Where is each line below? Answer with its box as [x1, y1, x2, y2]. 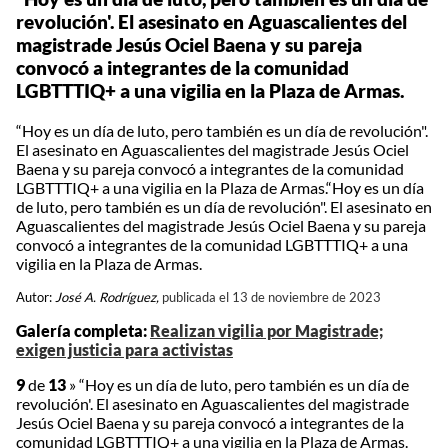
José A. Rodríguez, [55, 289, 159, 306]
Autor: [16, 289, 55, 306]
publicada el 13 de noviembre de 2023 [162, 289, 381, 306]
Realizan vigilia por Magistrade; [150, 321, 383, 341]
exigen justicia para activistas [16, 340, 233, 360]
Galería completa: [16, 321, 150, 341]
